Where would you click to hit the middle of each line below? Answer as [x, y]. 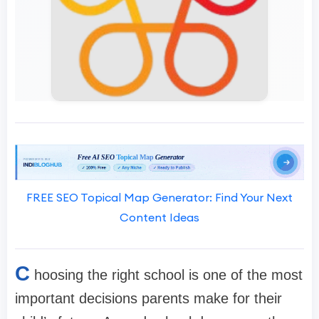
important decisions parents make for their [148, 298]
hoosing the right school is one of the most [168, 274]
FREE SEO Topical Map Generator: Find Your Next [159, 197]
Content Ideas [159, 217]
